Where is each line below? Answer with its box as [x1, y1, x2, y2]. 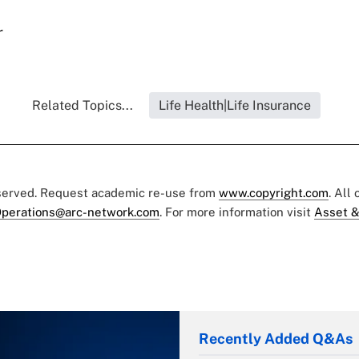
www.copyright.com [219, 186, 329, 200]
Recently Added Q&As [199, 330, 353, 348]
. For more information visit [159, 205, 314, 220]
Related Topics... [32, 98, 133, 114]
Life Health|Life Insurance [159, 98, 311, 114]
